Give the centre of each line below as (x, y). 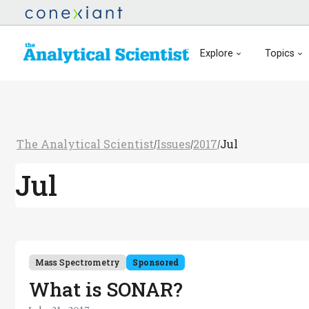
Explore (217, 53)
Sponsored (156, 262)
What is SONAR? (106, 289)
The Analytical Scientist (85, 144)
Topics (279, 53)
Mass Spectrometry (78, 262)
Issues (173, 144)
